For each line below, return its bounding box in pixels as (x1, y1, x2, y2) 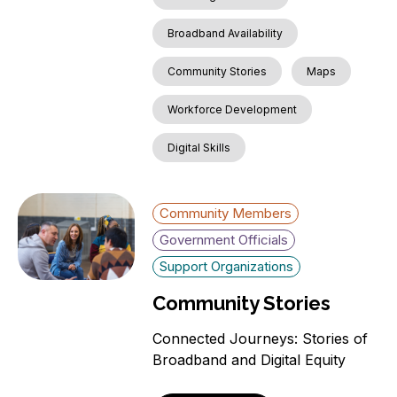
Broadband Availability (167, 27, 284, 41)
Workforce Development (167, 103, 298, 117)
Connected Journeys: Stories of (152, 330, 369, 348)
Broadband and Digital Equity (152, 351, 346, 370)
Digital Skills (167, 141, 231, 155)
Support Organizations (160, 258, 294, 276)
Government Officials (160, 231, 289, 249)
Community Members (160, 205, 292, 222)
